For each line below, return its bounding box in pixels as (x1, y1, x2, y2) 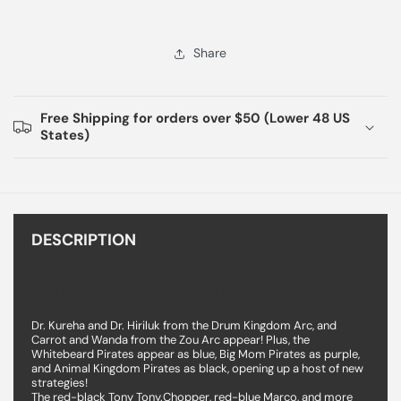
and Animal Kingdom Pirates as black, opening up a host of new (31, 360, 363, 376)
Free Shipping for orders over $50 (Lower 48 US (40, 108, 350, 127)
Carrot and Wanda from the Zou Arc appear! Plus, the (31, 331, 310, 347)
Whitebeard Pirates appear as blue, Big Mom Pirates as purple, (31, 346, 360, 362)
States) (40, 125, 90, 144)
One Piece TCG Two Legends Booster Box (31, 282, 303, 301)
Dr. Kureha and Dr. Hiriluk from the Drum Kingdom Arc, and (31, 317, 337, 333)
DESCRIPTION (31, 228, 136, 251)
